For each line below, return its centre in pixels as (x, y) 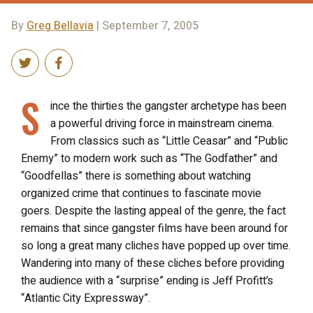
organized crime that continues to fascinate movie (141, 193)
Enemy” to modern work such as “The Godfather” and (149, 158)
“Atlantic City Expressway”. (86, 298)
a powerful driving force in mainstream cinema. (162, 123)
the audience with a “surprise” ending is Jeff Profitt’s (147, 281)
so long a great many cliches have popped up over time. (156, 246)
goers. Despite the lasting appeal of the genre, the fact (153, 211)
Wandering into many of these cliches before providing (153, 263)
